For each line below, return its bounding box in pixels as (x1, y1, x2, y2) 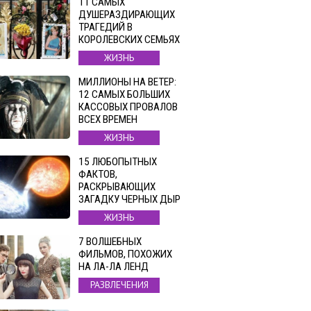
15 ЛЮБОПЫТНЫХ (78, 155, 157, 168)
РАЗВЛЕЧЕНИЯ (90, 278, 149, 292)
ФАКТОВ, (78, 168, 117, 180)
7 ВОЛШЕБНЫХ (78, 235, 142, 249)
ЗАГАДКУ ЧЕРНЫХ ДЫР (78, 193, 180, 205)
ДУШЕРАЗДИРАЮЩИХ (78, 8, 175, 21)
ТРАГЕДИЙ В (78, 20, 133, 33)
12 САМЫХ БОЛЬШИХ (78, 87, 170, 101)
